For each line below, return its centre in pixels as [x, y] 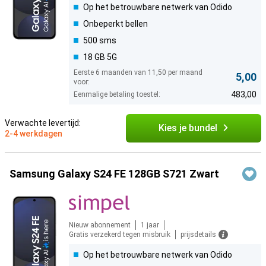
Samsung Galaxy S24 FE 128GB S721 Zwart [114, 174]
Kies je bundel [188, 128]
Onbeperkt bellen [115, 24]
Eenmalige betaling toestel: [117, 95]
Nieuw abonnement [100, 225]
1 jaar [150, 225]
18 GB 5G [100, 57]
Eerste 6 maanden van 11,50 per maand [138, 73]
